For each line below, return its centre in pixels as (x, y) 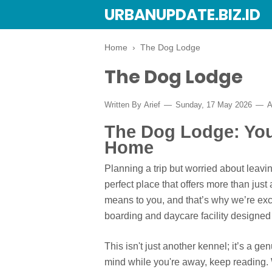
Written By (124, 105)
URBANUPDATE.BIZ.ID (182, 15)
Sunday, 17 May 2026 (214, 105)
